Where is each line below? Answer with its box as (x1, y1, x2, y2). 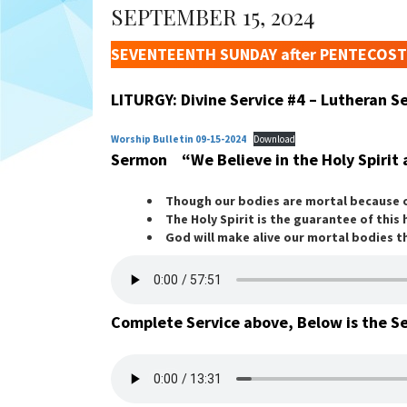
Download (253, 133, 296, 145)
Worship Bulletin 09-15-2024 (111, 133, 246, 145)
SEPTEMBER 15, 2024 (111, 2, 314, 31)
